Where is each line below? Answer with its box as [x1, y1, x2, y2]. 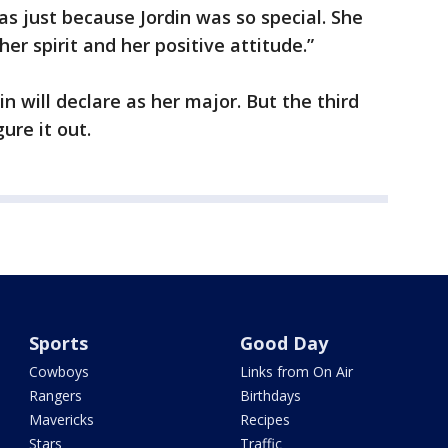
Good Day [239, 331, 328, 355]
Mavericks [29, 410, 95, 429]
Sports [29, 331, 89, 355]
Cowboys [29, 362, 90, 381]
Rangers [29, 386, 83, 405]
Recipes [239, 410, 290, 429]
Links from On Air [239, 362, 353, 381]
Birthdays [239, 386, 301, 405]
